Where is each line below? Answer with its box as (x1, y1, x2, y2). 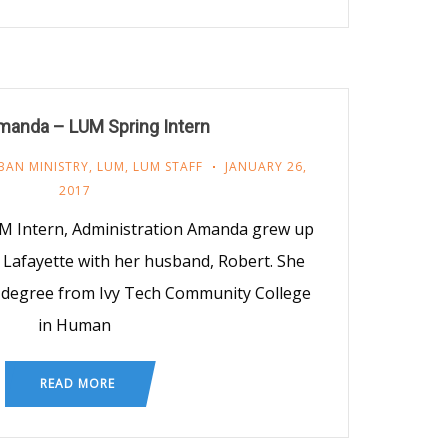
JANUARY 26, (224, 157, 307, 175)
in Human (38, 313, 111, 336)
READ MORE (39, 374, 115, 392)
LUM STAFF (132, 157, 203, 175)
